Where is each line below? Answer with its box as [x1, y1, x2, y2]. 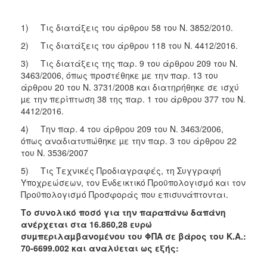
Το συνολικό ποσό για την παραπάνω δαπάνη [21, 206, 226, 218]
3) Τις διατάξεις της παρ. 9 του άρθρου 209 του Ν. [21, 57, 238, 69]
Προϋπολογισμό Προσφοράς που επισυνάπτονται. [21, 188, 228, 200]
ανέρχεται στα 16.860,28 [21, 218, 128, 230]
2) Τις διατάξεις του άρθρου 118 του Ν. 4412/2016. [21, 39, 238, 51]
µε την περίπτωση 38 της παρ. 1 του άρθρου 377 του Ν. [21, 92, 246, 105]
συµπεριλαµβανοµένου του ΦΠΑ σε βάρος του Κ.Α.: [21, 229, 246, 242]
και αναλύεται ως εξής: [72, 241, 179, 254]
